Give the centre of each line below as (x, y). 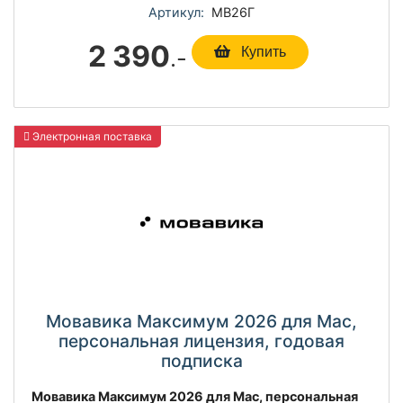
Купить (261, 51)
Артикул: (176, 12)
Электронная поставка (91, 136)
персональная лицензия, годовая (201, 340)
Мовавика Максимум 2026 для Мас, (201, 321)
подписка (201, 360)
